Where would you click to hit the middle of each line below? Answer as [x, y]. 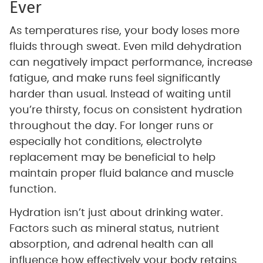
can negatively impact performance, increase [131, 63]
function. [33, 190]
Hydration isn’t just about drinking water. [116, 213]
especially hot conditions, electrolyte [105, 142]
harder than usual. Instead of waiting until [120, 95]
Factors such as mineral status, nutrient [114, 229]
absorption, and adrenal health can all [111, 245]
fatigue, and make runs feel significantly [114, 79]
